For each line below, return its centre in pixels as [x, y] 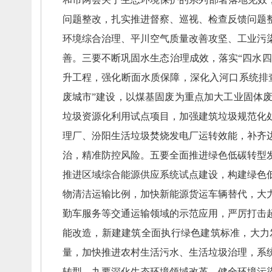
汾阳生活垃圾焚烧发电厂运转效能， [169, 136]
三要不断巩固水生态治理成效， [150, 58]
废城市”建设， [94, 97]
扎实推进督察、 [145, 19]
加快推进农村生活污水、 [135, 252]
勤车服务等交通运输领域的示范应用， [145, 213]
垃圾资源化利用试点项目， [121, 116]
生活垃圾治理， [223, 252]
